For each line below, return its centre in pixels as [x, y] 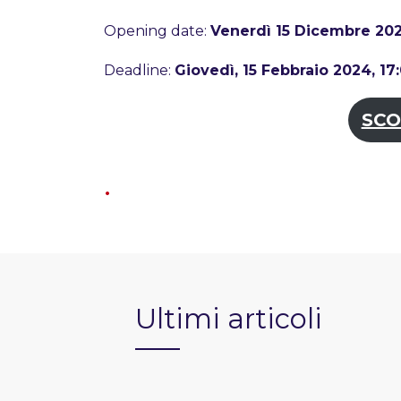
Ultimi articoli [228, 319]
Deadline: [139, 70]
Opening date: [157, 30]
